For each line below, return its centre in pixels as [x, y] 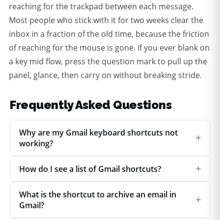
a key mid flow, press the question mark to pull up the [108, 62]
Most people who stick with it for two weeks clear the [106, 20]
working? [36, 144]
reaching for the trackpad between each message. [101, 7]
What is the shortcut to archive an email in [98, 195]
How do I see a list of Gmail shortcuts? [90, 169]
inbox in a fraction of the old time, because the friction [109, 34]
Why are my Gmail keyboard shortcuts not [98, 133]
